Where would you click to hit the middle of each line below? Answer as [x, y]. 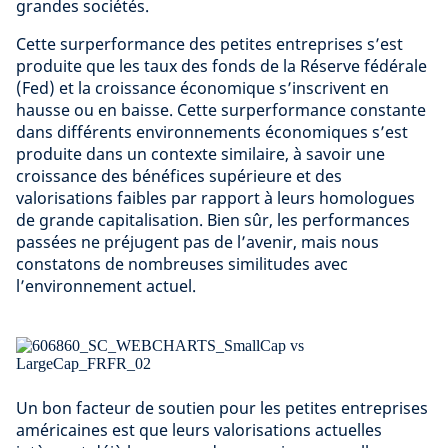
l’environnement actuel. [106, 286]
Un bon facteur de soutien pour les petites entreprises [222, 408]
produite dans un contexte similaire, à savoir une [200, 154]
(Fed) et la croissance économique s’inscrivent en [202, 88]
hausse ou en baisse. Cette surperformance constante [221, 110]
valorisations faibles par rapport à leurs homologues [215, 198]
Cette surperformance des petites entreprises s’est [209, 44]
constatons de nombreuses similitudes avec [182, 264]
